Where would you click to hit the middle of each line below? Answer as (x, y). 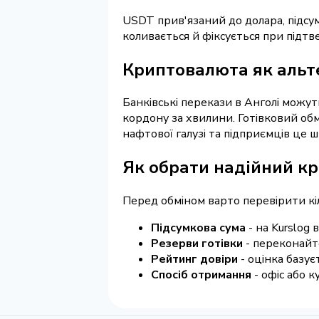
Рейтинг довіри (194, 260)
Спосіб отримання (201, 275)
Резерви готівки (197, 244)
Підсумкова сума (198, 228)
